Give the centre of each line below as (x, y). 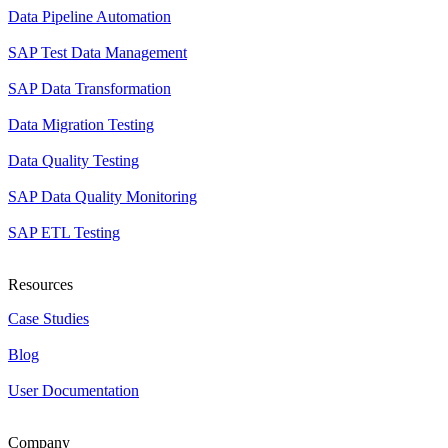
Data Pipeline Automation (89, 16)
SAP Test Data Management (97, 52)
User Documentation (73, 390)
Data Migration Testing (81, 124)
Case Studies (48, 318)
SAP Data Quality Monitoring (102, 196)
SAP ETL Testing (64, 232)
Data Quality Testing (73, 160)
